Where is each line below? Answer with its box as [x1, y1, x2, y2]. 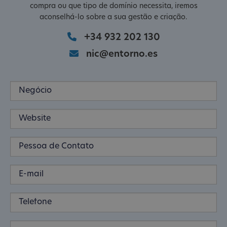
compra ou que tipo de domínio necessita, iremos [29, 2, 198, 10]
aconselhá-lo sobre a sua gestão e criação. [40, 13, 187, 21]
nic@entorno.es [86, 49, 158, 59]
